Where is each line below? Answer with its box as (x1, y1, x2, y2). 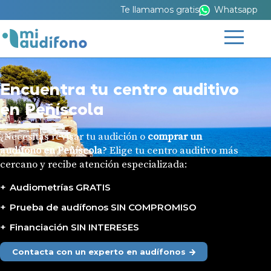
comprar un (148, 130, 202, 144)
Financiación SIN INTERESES (9, 221, 139, 233)
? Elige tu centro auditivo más (102, 144, 238, 158)
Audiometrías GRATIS (9, 181, 111, 194)
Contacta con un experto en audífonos (11, 246, 186, 256)
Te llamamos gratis (120, 4, 199, 15)
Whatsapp (214, 4, 258, 15)
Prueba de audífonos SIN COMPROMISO (9, 201, 197, 214)
